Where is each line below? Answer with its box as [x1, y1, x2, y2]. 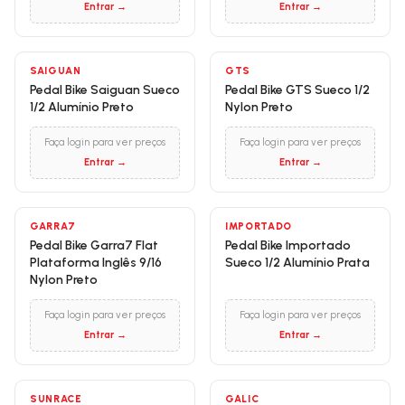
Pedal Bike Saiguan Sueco [30, 82, 180, 98]
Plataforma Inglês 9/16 [30, 255, 162, 270]
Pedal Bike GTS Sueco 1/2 [225, 82, 370, 98]
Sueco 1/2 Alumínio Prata [225, 255, 370, 270]
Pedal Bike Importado [225, 238, 351, 253]
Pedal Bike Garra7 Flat [30, 238, 158, 253]
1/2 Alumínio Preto [30, 99, 134, 115]
